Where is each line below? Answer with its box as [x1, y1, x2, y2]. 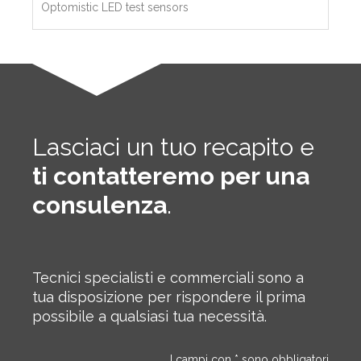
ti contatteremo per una [32, 162, 309, 190]
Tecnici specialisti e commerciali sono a [32, 269, 304, 286]
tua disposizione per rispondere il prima [32, 288, 305, 305]
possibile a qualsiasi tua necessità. [32, 308, 267, 325]
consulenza [32, 191, 167, 219]
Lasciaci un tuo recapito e [32, 133, 314, 161]
